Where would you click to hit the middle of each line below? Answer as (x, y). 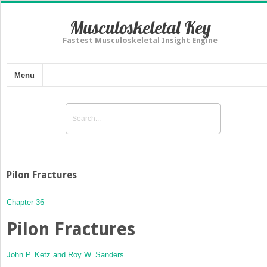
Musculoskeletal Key (140, 27)
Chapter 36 (25, 202)
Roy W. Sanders (96, 254)
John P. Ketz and (37, 254)
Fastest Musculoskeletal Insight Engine (140, 40)
